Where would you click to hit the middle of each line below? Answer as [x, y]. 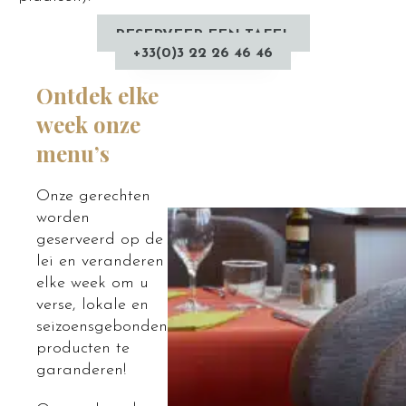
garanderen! [81, 370]
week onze [88, 124]
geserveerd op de [100, 240]
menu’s [73, 153]
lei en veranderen [100, 261]
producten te [83, 348]
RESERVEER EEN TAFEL [203, 35]
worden [63, 218]
